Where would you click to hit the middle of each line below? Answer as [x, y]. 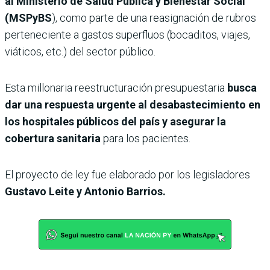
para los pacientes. [146, 139]
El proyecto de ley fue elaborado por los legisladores [127, 175]
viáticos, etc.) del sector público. [80, 52]
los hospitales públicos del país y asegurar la [115, 122]
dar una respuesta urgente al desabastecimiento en [133, 105]
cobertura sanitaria [53, 139]
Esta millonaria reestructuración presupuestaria [116, 88]
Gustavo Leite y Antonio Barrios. [85, 192]
